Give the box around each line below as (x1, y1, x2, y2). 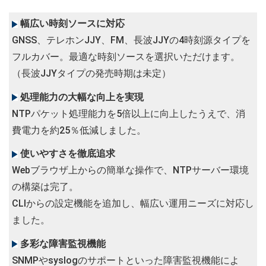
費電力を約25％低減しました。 (12, 124, 146, 136)
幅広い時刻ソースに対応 (18, 18, 125, 29)
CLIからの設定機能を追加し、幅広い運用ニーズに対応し (12, 198, 254, 209)
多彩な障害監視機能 (18, 237, 106, 249)
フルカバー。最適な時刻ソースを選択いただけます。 (12, 51, 240, 62)
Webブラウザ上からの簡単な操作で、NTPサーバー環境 (12, 164, 249, 176)
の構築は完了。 (12, 181, 78, 192)
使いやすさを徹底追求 (18, 148, 115, 159)
